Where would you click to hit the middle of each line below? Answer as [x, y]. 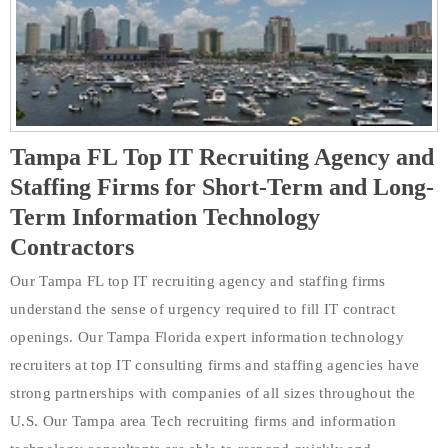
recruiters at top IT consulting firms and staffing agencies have [215, 364]
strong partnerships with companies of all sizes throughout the [213, 392]
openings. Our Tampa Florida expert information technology [207, 336]
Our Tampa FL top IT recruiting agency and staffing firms [198, 280]
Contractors [72, 246]
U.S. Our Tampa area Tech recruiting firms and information [203, 420]
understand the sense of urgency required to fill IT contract [202, 308]
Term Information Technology [165, 216]
